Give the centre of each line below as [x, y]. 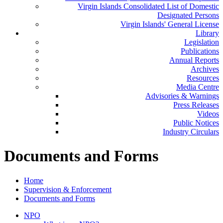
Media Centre [198, 87]
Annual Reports [194, 60]
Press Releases [196, 105]
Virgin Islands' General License [170, 24]
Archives [205, 69]
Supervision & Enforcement [68, 189]
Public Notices [196, 123]
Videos [208, 114]
